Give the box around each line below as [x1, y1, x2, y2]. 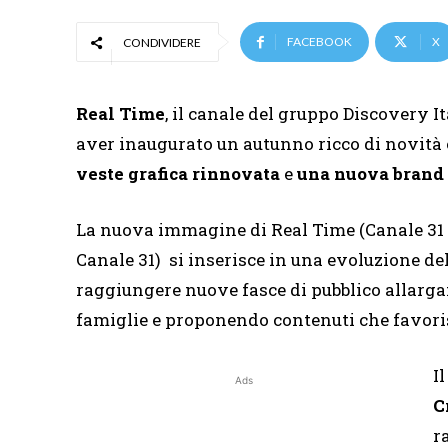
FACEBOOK [287, 34, 352, 50]
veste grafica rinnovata [76, 162, 280, 186]
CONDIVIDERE [123, 35, 201, 51]
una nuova [297, 162, 389, 186]
